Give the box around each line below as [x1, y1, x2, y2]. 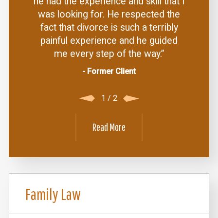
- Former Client [82, 67, 136, 76]
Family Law [25, 184, 81, 203]
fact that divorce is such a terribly [40, 22, 178, 34]
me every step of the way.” [54, 48, 164, 60]
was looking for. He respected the [38, 9, 180, 20]
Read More [92, 121, 126, 133]
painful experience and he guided [40, 35, 178, 47]
